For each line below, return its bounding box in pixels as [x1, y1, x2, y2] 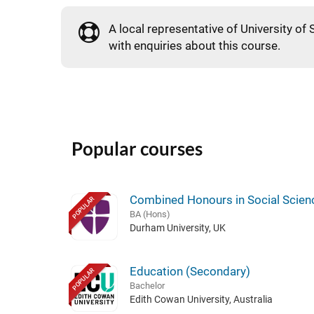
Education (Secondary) [129, 264, 250, 278]
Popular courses [71, 137, 203, 160]
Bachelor [129, 280, 165, 291]
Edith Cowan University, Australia [129, 294, 273, 305]
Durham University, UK [129, 222, 226, 233]
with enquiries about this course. [109, 39, 280, 53]
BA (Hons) [129, 209, 170, 219]
